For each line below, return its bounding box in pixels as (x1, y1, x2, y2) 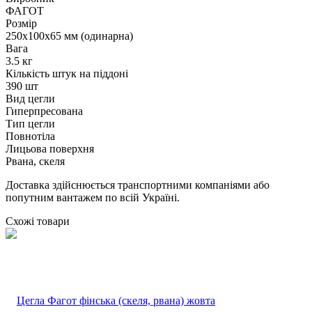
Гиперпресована (6, 105, 83, 118)
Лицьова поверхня (6, 143, 94, 155)
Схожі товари (6, 215, 70, 228)
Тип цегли (6, 118, 55, 130)
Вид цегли (6, 93, 55, 105)
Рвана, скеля (6, 155, 65, 168)
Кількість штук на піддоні (6, 68, 128, 80)
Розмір (6, 17, 37, 30)
